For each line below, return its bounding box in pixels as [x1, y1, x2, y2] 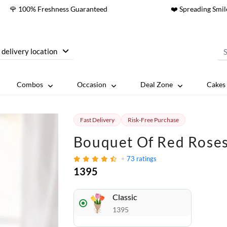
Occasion [77, 80, 107, 89]
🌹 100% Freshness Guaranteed [9, 5, 107, 13]
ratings [136, 155, 157, 163]
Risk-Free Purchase [127, 116, 179, 124]
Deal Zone [140, 80, 173, 89]
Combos [17, 80, 44, 89]
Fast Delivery [80, 116, 115, 124]
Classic [112, 192, 137, 202]
